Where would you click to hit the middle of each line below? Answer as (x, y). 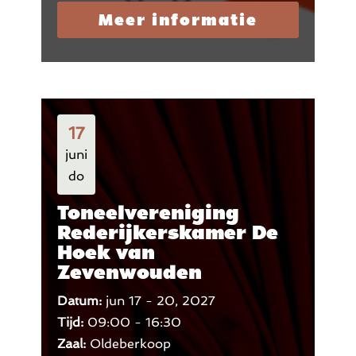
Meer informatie (178, 19)
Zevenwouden (129, 271)
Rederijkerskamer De (167, 232)
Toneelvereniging (148, 212)
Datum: (81, 300)
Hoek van (106, 252)
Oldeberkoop (130, 343)
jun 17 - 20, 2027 (160, 300)
